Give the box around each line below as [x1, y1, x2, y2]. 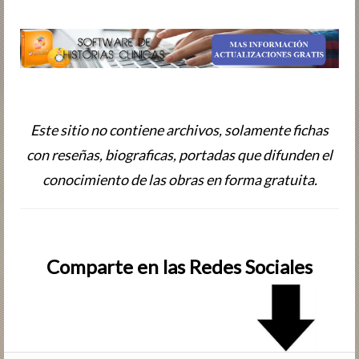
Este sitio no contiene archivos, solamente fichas [30, 121, 329, 139]
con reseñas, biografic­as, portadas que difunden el [26, 146, 333, 164]
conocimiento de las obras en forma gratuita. [42, 171, 317, 189]
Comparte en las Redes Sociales [46, 255, 313, 279]
